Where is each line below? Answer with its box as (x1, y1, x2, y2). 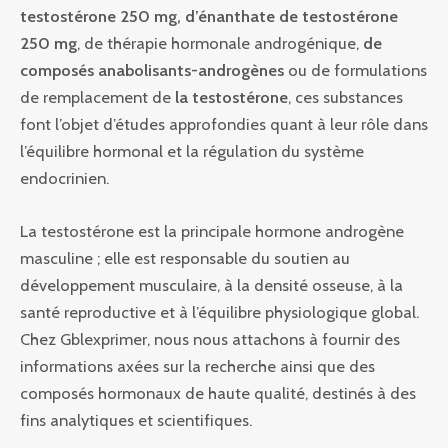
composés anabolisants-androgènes (20, 60, 284, 81)
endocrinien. (20, 168, 109, 189)
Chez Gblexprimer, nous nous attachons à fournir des (20, 329, 400, 350)
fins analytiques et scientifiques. (20, 410, 252, 431)
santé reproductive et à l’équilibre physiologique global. (20, 302, 419, 323)
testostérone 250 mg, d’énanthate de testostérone (20, 6, 398, 27)
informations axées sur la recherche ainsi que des (20, 356, 375, 377)
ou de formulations (284, 60, 427, 81)
